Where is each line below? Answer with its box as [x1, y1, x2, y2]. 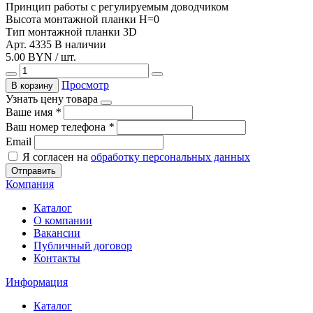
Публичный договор [34, 239, 132, 252]
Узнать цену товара [6, 92, 98, 105]
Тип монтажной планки [6, 25, 120, 38]
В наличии [54, 38, 106, 50]
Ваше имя [6, 105, 55, 118]
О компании [34, 214, 92, 226]
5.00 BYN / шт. [6, 50, 76, 63]
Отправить [11, 165, 56, 176]
